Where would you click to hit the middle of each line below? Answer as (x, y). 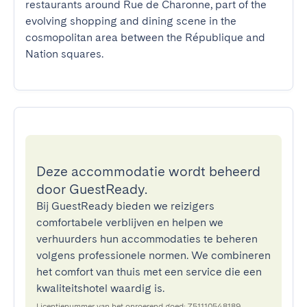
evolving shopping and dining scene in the (131, 21)
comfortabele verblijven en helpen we (130, 222)
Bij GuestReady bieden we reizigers (125, 206)
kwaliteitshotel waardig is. (100, 288)
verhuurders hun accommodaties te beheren (147, 239)
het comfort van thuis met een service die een (149, 272)
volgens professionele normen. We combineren (153, 255)
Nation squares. (64, 54)
